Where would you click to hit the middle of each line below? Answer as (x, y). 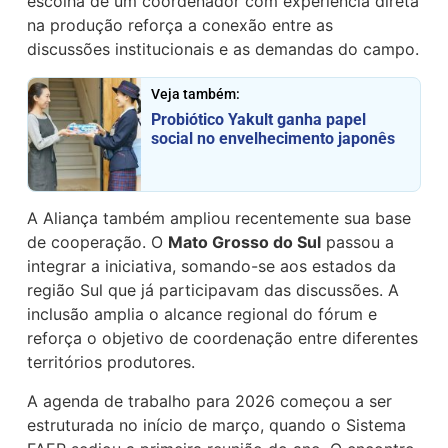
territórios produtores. (111, 362)
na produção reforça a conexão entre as (180, 24)
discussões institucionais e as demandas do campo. (223, 48)
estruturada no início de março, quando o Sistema (217, 424)
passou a (358, 242)
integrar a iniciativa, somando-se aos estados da (212, 266)
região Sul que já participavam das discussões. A (213, 290)
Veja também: (196, 94)
